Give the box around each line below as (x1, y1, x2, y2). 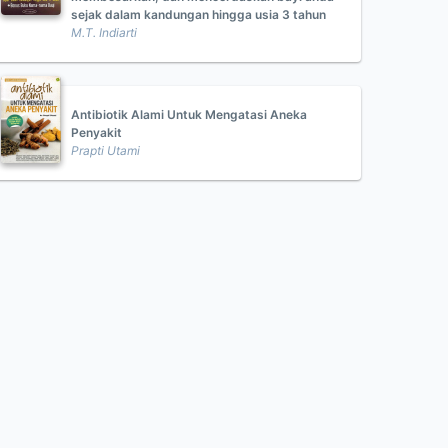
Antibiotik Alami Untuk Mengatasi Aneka (71, 107, 307, 122)
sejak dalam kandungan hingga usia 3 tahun (71, 7, 326, 22)
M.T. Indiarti (71, 25, 137, 40)
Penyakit (71, 125, 122, 140)
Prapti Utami (71, 143, 140, 158)
